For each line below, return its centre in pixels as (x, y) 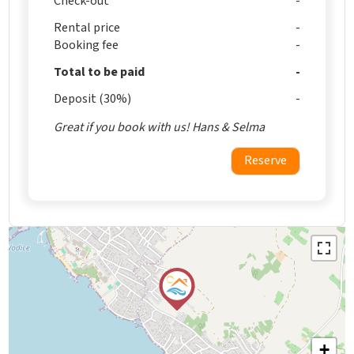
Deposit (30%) (93, 98)
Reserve (265, 160)
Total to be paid (100, 72)
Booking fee (87, 45)
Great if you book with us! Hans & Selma (160, 127)
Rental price (87, 27)
